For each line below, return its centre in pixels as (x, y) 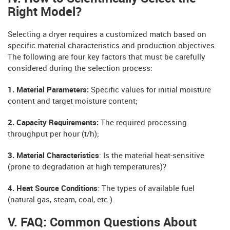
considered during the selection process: (80, 69)
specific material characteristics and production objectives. (112, 46)
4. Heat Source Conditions (53, 189)
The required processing (143, 123)
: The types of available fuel (146, 189)
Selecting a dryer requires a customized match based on (107, 35)
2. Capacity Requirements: (53, 123)
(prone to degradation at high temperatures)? (87, 168)
